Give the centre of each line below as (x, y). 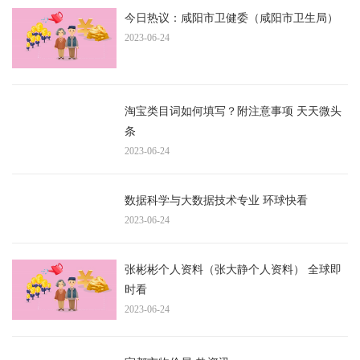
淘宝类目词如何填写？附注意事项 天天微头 (233, 111)
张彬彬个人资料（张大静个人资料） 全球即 (233, 270)
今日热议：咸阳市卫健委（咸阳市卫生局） (231, 18)
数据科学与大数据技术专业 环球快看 (216, 200)
